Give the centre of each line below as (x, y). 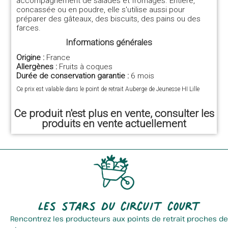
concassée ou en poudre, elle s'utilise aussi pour (101, 10)
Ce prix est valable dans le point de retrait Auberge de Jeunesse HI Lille (108, 89)
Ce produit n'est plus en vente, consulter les (114, 113)
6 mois (143, 76)
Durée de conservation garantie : (74, 76)
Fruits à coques (86, 67)
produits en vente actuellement (114, 124)
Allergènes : (38, 67)
